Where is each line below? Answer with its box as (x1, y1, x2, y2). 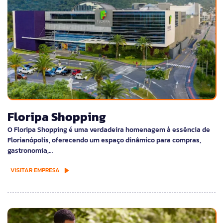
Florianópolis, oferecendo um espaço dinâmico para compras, (7, 135, 201, 145)
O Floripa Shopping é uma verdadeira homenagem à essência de (7, 124, 210, 135)
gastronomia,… (7, 145, 53, 156)
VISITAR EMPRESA (10, 166, 60, 175)
